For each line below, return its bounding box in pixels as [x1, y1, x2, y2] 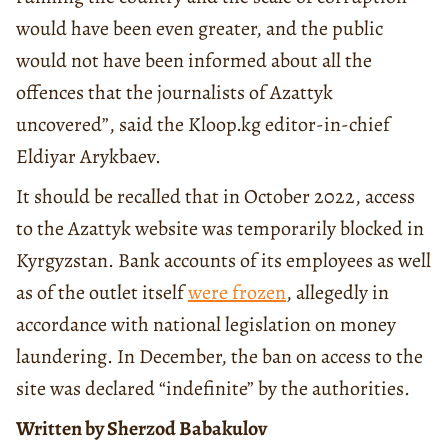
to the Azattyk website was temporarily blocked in [16, 214, 424, 242]
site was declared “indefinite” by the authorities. [16, 374, 410, 402]
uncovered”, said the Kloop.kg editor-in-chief [16, 110, 390, 138]
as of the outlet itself [16, 278, 188, 306]
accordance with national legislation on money [16, 310, 396, 338]
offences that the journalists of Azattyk [16, 78, 333, 106]
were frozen [188, 278, 286, 306]
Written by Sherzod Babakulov [16, 414, 267, 442]
